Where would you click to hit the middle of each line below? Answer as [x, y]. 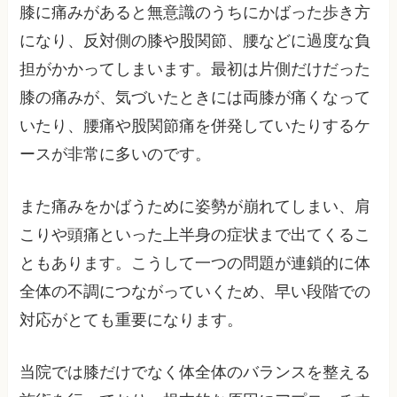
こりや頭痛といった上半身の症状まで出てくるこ [195, 234]
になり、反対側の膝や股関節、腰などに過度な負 [195, 40]
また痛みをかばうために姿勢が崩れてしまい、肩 [195, 206]
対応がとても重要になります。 [132, 319]
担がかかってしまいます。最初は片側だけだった [195, 69]
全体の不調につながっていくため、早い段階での [195, 291]
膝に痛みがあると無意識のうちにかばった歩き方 [195, 12]
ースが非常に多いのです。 [116, 154]
